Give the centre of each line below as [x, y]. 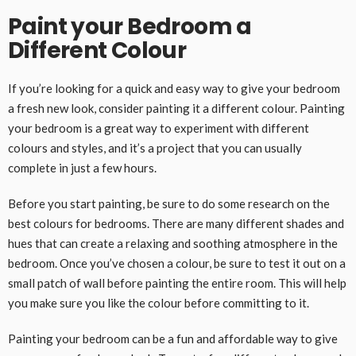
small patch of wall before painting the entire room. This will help [177, 282]
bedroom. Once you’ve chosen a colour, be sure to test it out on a [177, 263]
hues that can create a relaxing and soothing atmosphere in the [173, 243]
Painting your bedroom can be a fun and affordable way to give [173, 338]
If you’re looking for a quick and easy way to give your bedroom [174, 88]
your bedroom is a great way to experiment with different [159, 128]
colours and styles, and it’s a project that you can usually [155, 147]
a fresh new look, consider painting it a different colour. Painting [176, 108]
